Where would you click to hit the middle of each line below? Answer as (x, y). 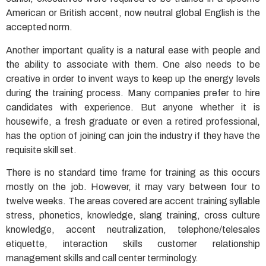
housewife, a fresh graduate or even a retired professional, (133, 121)
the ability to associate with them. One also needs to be (133, 64)
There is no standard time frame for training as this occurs (133, 172)
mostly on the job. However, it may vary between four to (133, 186)
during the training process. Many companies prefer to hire (133, 93)
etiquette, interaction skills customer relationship (133, 243)
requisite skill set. (41, 150)
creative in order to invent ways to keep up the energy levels (133, 78)
